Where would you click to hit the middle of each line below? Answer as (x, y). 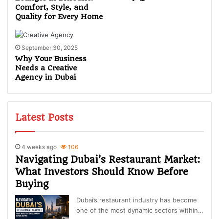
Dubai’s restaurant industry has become (137, 200)
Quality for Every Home (59, 17)
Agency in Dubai (46, 77)
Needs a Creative (46, 68)
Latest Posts (44, 118)
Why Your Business (51, 59)
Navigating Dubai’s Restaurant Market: (108, 160)
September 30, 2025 (50, 48)
